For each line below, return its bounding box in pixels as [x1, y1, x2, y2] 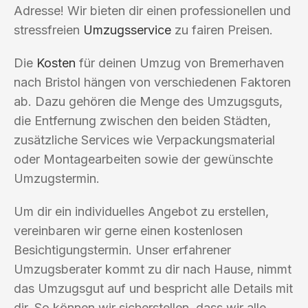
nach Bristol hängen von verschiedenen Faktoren [14, 74, 291, 89]
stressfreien [14, 22, 83, 37]
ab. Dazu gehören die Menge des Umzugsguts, [14, 93, 283, 109]
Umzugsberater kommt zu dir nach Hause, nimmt [14, 261, 291, 276]
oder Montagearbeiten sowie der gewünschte [14, 151, 273, 166]
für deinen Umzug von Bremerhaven [76, 55, 284, 70]
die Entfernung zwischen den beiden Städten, [14, 113, 271, 128]
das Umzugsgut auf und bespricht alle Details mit [14, 280, 293, 296]
